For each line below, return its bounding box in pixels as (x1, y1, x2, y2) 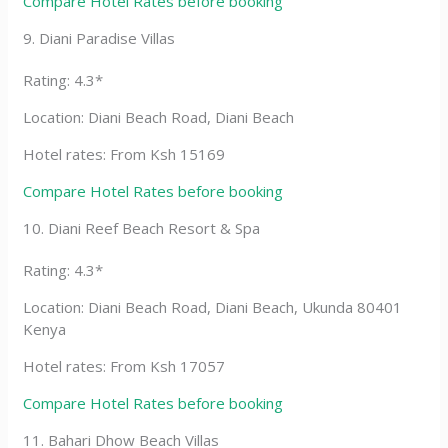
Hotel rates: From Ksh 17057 (23, 355, 226, 376)
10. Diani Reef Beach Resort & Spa (23, 217, 261, 238)
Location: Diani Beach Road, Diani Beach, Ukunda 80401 (23, 296, 403, 317)
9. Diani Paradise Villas (23, 27, 176, 48)
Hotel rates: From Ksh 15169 (23, 143, 226, 164)
